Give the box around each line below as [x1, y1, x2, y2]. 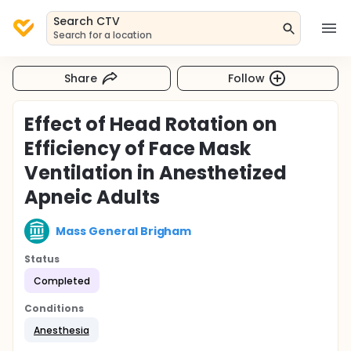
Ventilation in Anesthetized [24, 160, 288, 186]
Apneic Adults [24, 184, 160, 210]
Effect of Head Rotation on [24, 111, 278, 137]
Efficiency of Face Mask [24, 136, 251, 161]
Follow [228, 70, 266, 86]
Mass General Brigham [56, 223, 192, 239]
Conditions [24, 302, 84, 315]
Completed [34, 273, 90, 288]
